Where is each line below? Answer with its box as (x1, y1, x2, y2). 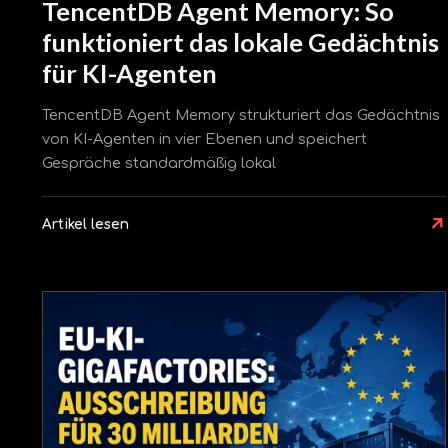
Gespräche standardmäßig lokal (42, 155, 276, 172)
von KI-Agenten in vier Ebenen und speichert (42, 131, 367, 148)
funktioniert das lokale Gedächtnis (42, 26, 439, 57)
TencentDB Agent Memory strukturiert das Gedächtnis (42, 107, 440, 124)
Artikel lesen (42, 217, 129, 233)
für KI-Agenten (42, 57, 217, 88)
